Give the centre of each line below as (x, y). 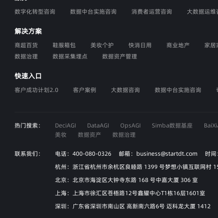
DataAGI (98, 125)
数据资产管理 (120, 56)
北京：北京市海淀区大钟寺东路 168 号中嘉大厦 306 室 (127, 180)
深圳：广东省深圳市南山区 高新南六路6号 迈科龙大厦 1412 (133, 206)
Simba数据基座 (172, 125)
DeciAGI (65, 125)
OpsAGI (130, 125)
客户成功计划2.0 (36, 90)
